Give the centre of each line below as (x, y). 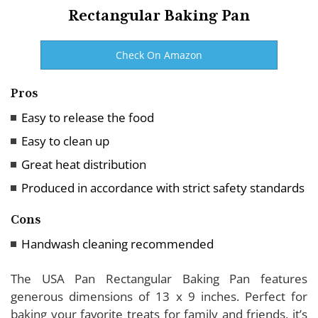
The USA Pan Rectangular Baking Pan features (159, 278)
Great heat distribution (84, 164)
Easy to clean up (65, 141)
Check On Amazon (159, 55)
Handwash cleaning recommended (117, 243)
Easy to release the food (89, 117)
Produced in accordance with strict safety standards (163, 187)
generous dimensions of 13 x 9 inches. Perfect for (159, 296)
